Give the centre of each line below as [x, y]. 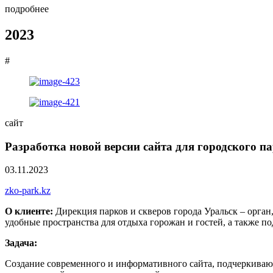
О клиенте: [30, 211]
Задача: [21, 243]
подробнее [27, 9]
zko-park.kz [28, 191]
